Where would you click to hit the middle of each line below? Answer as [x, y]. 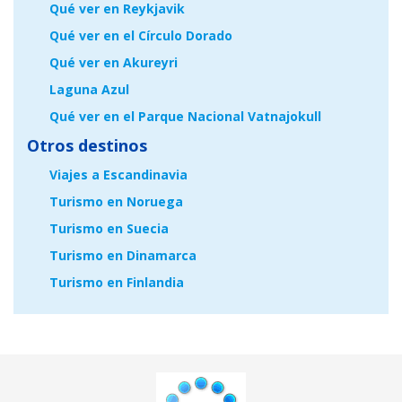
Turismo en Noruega [116, 202]
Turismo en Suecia [109, 229]
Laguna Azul [89, 90]
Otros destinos [87, 146]
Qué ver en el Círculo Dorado [141, 36]
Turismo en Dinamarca [123, 256]
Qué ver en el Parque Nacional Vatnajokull [185, 117]
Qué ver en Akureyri [114, 63]
